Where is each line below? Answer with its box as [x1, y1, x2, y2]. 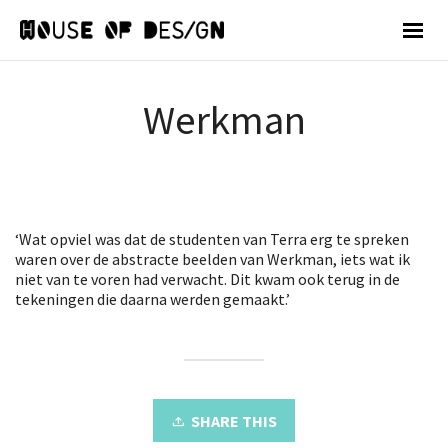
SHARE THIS [191, 410, 277, 431]
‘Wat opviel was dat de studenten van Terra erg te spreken [15, 228, 409, 249]
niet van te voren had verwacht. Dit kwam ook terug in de [15, 268, 400, 289]
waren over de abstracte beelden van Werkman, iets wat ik [15, 248, 410, 269]
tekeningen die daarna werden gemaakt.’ [15, 288, 290, 309]
